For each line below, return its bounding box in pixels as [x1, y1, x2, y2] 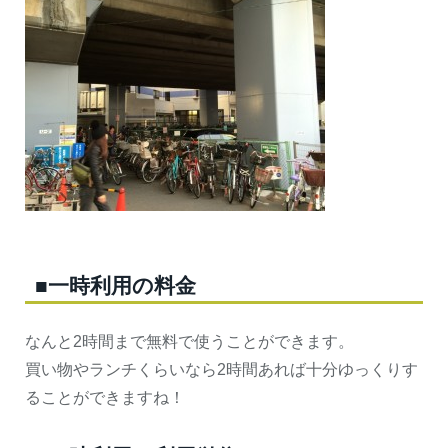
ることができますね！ [25, 388, 185, 406]
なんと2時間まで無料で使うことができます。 [25, 332, 354, 350]
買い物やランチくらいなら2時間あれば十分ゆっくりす [25, 360, 418, 378]
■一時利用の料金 [35, 273, 196, 297]
